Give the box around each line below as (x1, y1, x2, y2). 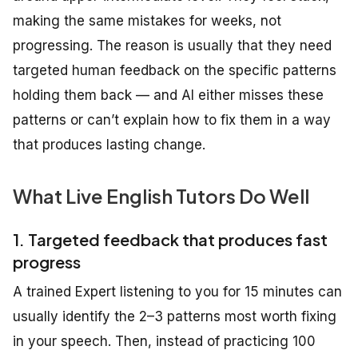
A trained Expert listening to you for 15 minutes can (13, 283, 342, 300)
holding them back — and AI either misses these (13, 86, 324, 103)
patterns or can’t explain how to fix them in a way (13, 111, 331, 128)
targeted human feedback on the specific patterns (13, 62, 336, 78)
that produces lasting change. (13, 136, 205, 153)
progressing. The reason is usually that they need (13, 37, 332, 54)
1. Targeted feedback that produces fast (13, 229, 328, 249)
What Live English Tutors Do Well (13, 183, 309, 208)
